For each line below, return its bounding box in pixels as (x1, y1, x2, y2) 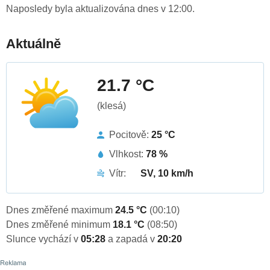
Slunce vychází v (6, 234, 81, 245)
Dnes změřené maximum (6, 205, 115, 216)
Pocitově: (109, 130, 151, 140)
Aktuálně (6, 36, 61, 52)
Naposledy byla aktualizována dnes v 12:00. (6, 4, 195, 14)
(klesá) (97, 101, 126, 111)
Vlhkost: (109, 149, 146, 160)
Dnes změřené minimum (6, 219, 113, 230)
